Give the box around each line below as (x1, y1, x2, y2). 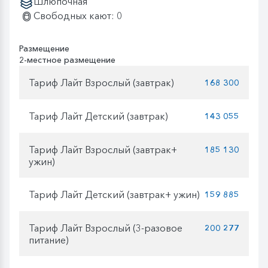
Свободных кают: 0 (33, 10, 122, 22)
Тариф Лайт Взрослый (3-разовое (29, 221, 182, 234)
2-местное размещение (19, 54, 115, 66)
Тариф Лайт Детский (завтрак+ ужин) (29, 188, 200, 200)
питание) (29, 233, 69, 246)
